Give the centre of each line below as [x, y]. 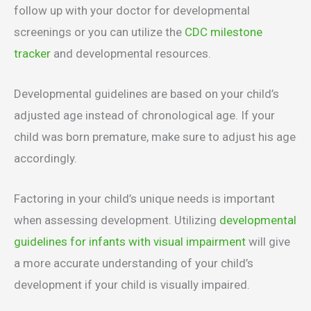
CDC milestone [224, 32]
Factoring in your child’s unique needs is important [144, 199]
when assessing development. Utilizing [117, 220]
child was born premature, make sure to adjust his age [155, 137]
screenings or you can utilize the [99, 32]
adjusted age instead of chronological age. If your [144, 116]
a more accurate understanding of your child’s [134, 263]
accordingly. [45, 159]
